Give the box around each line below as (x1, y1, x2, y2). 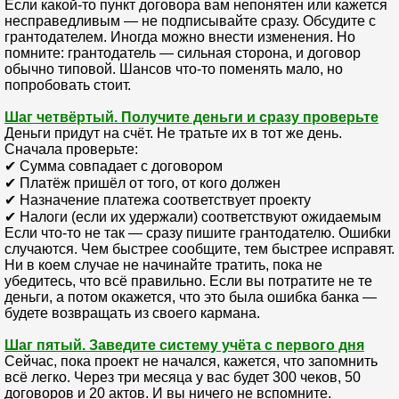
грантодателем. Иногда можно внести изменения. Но (4, 28, 355, 45)
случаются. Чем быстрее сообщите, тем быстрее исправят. (4, 240, 395, 256)
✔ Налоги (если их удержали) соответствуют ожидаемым (4, 208, 381, 224)
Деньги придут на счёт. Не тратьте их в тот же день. (4, 125, 342, 141)
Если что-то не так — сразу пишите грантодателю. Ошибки (4, 224, 391, 240)
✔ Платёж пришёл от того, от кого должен (4, 175, 281, 191)
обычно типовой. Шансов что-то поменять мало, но (4, 61, 343, 77)
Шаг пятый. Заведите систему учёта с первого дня (4, 337, 364, 353)
